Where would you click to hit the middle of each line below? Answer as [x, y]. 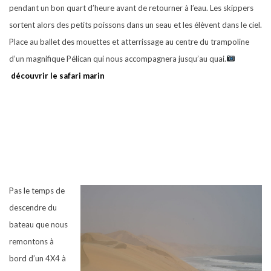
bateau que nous [38, 224]
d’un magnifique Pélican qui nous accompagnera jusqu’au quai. [118, 59]
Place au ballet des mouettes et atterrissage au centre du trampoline [129, 42]
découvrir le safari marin [59, 76]
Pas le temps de [37, 191]
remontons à [31, 241]
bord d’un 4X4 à [38, 258]
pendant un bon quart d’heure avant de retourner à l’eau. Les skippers [131, 8]
